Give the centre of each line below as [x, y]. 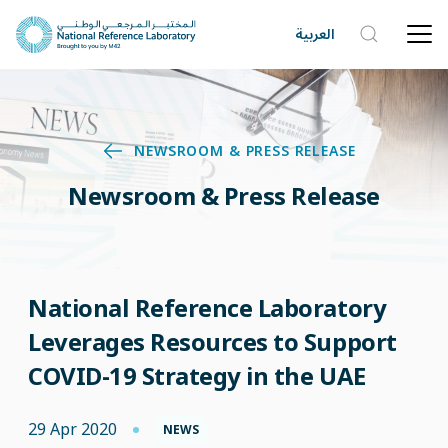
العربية [315, 34]
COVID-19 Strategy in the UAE [197, 376]
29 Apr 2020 [72, 428]
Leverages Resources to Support [212, 342]
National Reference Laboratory [207, 308]
